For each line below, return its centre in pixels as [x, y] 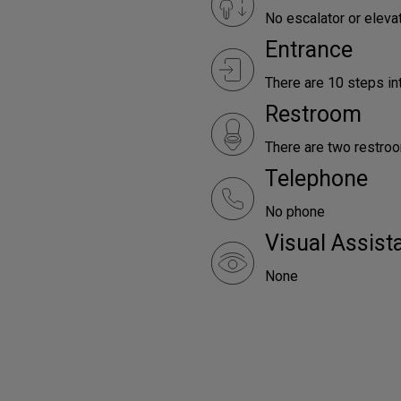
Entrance [309, 50]
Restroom [313, 114]
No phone [295, 212]
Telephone [316, 179]
